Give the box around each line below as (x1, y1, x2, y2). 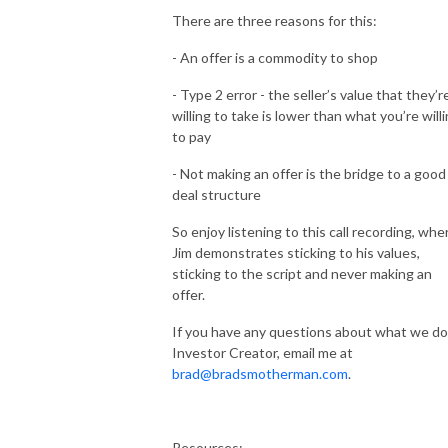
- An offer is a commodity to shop (172, 48, 378, 66)
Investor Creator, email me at (172, 343, 353, 361)
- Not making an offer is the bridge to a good (172, 164, 446, 182)
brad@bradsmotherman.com (172, 364, 348, 382)
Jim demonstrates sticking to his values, (172, 243, 420, 261)
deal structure (172, 185, 261, 203)
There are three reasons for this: (172, 11, 380, 29)
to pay (172, 127, 211, 145)
